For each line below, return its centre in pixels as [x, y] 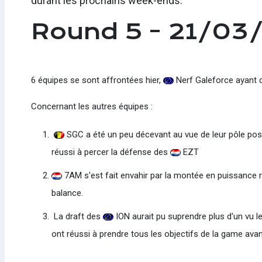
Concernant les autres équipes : [93, 107]
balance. [68, 193]
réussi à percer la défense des [111, 152]
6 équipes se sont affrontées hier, [97, 80]
